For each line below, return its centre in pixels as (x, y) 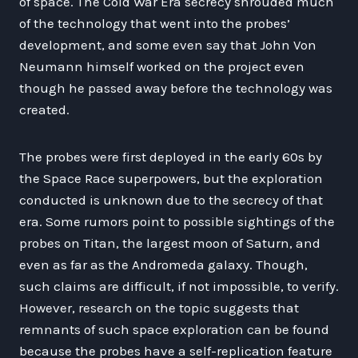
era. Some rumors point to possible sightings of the (177, 221)
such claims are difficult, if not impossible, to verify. (179, 286)
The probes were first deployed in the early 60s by (171, 156)
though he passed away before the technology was (176, 88)
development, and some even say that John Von (168, 44)
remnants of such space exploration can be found (174, 329)
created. (44, 109)
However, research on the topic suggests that (159, 307)
